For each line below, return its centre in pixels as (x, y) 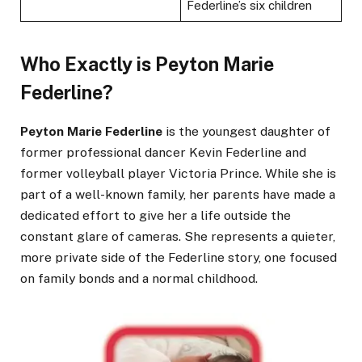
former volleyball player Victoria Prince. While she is (178, 173)
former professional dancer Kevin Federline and (163, 152)
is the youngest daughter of (246, 131)
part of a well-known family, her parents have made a (178, 194)
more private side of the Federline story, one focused (179, 257)
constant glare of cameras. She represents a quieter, (178, 236)
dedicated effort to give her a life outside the (156, 215)
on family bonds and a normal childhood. (139, 278)
